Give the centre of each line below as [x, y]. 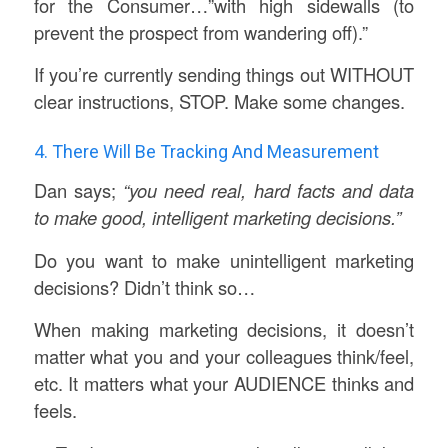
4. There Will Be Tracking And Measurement [206, 152]
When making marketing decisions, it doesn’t [224, 329]
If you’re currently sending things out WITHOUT [224, 74]
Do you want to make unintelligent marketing [224, 259]
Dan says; [78, 189]
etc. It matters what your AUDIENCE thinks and [224, 383]
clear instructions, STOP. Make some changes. [219, 101]
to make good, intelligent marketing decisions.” [217, 216]
